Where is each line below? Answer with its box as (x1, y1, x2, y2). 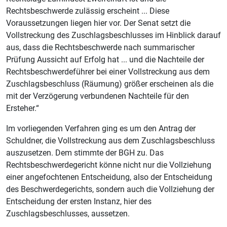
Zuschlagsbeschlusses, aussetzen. (6, 209, 130, 219)
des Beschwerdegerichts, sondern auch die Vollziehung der (6, 184, 214, 195)
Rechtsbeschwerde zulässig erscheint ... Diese (6, 6, 169, 16)
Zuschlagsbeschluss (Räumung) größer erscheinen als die (6, 79, 213, 89)
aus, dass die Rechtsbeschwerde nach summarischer (6, 43, 195, 53)
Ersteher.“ (6, 103, 39, 113)
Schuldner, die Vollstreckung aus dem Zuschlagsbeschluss (6, 136, 215, 146)
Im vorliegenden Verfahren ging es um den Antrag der (6, 124, 196, 134)
